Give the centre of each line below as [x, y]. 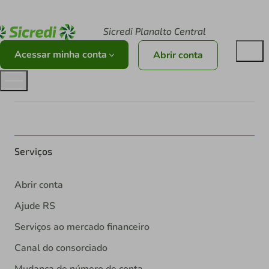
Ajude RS [35, 206]
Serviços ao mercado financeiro [82, 227]
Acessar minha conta [62, 55]
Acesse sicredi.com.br [74, 12]
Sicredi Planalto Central [154, 31]
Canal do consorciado [61, 248]
